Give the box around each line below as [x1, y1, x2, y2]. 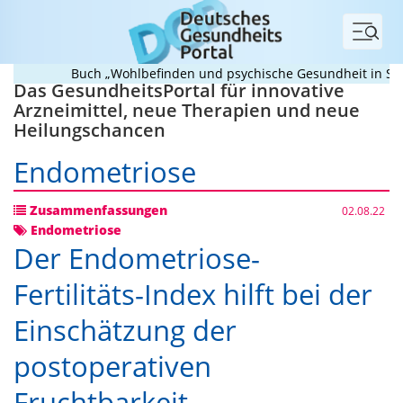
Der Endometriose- [13, 239, 260, 277]
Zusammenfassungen [26, 201, 167, 219]
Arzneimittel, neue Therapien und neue [13, 98, 360, 122]
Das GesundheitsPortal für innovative [13, 78, 345, 103]
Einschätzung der [13, 311, 237, 349]
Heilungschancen [13, 118, 166, 142]
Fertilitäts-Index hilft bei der [13, 275, 372, 313]
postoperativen [13, 347, 211, 385]
